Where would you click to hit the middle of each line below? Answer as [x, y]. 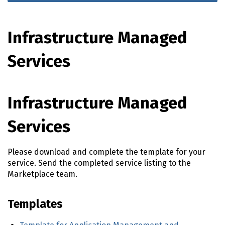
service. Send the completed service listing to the [99, 163]
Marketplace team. [42, 174]
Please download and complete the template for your [106, 152]
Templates [35, 204]
